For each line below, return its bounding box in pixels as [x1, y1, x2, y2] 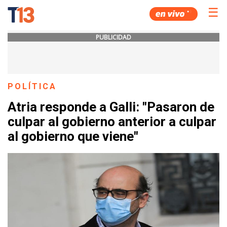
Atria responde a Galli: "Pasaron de [8, 99, 214, 115]
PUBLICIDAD [96, 33, 131, 42]
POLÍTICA [8, 82, 57, 91]
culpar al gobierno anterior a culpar [8, 114, 216, 130]
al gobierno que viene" [8, 129, 138, 144]
